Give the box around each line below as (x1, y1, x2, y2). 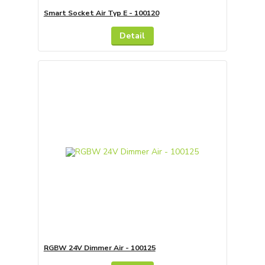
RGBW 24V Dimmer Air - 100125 (43, 243, 156, 253)
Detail (119, 30, 146, 41)
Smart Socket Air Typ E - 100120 (43, 8, 159, 18)
